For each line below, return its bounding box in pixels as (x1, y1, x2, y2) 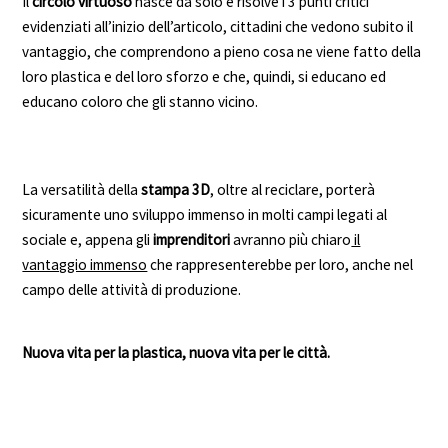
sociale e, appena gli (22, 230, 154, 250)
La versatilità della (22, 180, 142, 200)
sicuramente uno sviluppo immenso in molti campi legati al (22, 205, 388, 225)
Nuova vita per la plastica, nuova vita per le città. (22, 343, 334, 363)
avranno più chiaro (233, 230, 352, 250)
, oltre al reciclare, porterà (210, 180, 376, 200)
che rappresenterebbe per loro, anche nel (147, 255, 414, 275)
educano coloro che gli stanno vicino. (22, 92, 259, 112)
